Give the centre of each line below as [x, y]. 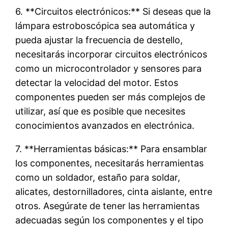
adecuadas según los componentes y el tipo [110, 220]
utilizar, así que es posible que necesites [101, 111]
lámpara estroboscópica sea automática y [105, 25]
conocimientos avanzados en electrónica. [105, 125]
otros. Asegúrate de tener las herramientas [108, 206]
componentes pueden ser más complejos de [110, 97]
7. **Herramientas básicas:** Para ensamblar [111, 149]
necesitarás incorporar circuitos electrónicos [111, 54]
